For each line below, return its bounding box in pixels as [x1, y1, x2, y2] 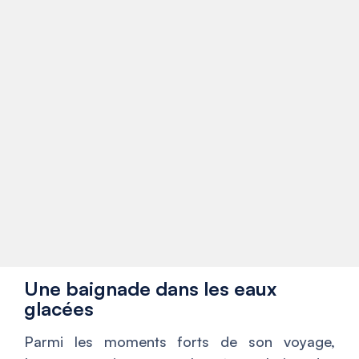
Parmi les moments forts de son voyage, [24, 333, 335, 351]
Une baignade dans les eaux [24, 276, 276, 301]
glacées [24, 296, 94, 321]
